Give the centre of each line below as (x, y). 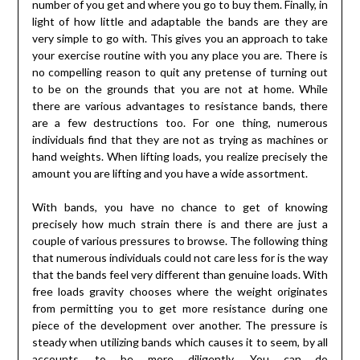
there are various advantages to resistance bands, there (180, 106)
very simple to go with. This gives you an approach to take (180, 39)
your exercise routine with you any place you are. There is (180, 55)
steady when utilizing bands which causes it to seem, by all (180, 342)
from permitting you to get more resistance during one (180, 309)
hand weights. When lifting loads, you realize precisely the (180, 157)
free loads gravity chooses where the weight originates (180, 292)
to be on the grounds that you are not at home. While (180, 89)
